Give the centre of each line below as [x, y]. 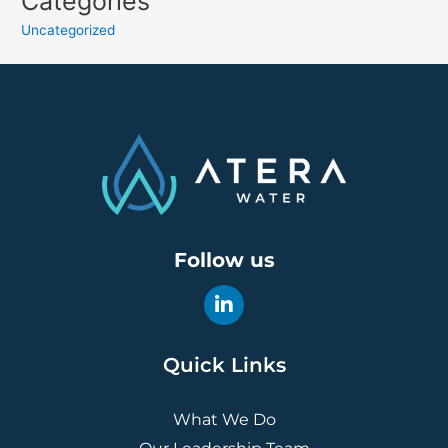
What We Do [224, 420]
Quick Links [224, 365]
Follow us [224, 260]
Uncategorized [68, 29]
